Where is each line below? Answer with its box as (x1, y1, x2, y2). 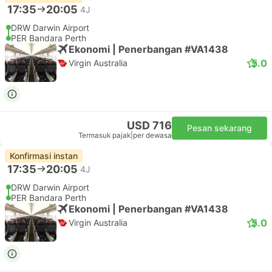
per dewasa (133, 131, 172, 140)
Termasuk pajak (78, 131, 131, 140)
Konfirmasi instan (10, 151, 78, 161)
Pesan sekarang (187, 123, 252, 133)
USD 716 (127, 119, 172, 132)
